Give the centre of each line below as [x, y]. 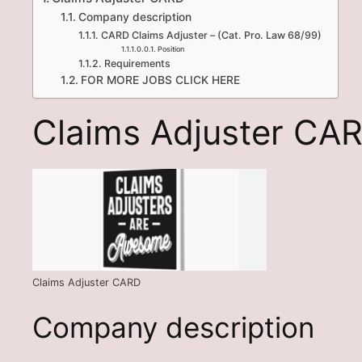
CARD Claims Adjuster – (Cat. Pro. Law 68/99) [211, 36]
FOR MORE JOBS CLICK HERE [160, 80]
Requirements [137, 64]
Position [170, 49]
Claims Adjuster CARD [86, 282]
